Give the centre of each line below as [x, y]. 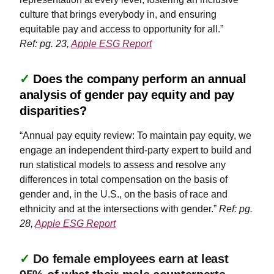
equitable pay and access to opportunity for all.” [121, 29]
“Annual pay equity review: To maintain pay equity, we [135, 135]
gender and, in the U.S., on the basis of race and [124, 194]
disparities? [55, 111]
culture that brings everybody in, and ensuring [118, 14]
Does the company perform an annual [140, 79]
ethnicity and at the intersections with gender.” [119, 209]
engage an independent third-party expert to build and [135, 150]
